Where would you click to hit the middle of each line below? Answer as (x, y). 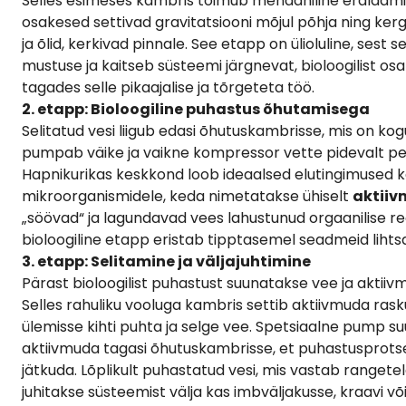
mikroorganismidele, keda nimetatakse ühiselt (187, 196)
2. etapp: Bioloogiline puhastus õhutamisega (196, 109)
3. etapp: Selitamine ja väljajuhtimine (166, 261)
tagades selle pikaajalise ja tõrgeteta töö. (168, 87)
